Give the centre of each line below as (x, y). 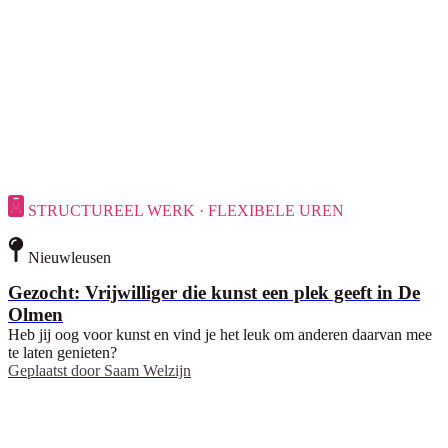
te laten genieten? (62, 353)
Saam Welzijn (147, 371)
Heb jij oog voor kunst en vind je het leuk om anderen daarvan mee (220, 335)
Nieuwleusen (69, 257)
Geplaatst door (54, 371)
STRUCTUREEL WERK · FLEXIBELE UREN (186, 211)
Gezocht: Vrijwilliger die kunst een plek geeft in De (214, 293)
